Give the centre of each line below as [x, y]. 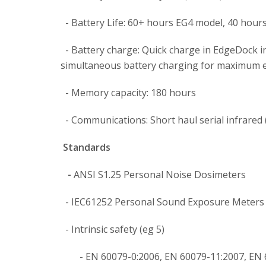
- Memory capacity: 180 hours [128, 93]
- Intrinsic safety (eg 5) [113, 229]
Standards [87, 147]
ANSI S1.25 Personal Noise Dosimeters [159, 175]
